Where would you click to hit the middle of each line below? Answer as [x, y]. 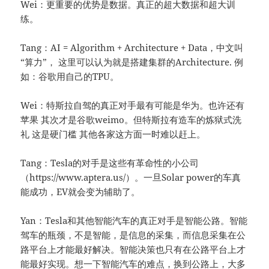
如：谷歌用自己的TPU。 [70, 77]
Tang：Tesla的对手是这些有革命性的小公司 [110, 163]
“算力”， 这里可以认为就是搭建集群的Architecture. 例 [132, 62]
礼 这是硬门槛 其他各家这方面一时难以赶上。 [113, 134]
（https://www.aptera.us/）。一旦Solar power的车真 [131, 177]
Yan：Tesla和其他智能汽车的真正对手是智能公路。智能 [134, 221]
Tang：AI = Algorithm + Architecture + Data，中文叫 [132, 48]
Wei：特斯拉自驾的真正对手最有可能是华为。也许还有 [133, 105]
